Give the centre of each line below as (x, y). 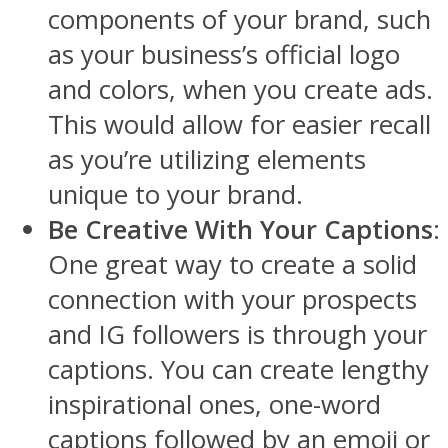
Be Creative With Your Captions (240, 229)
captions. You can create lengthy (238, 369)
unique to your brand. (175, 194)
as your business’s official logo (224, 54)
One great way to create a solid (232, 264)
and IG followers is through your (237, 334)
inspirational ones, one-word (214, 404)
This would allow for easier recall (239, 124)
